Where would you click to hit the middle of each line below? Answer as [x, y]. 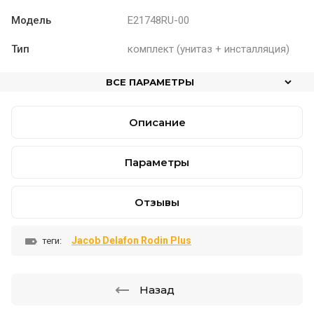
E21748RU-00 [159, 20]
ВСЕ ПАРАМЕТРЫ [150, 82]
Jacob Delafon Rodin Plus [131, 240]
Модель [31, 20]
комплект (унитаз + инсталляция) [209, 49]
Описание [157, 122]
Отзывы [157, 202]
